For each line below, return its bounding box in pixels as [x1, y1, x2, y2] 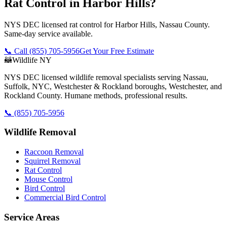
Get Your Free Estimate [80, 46, 154, 55]
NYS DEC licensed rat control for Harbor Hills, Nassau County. [4, 20, 210, 29]
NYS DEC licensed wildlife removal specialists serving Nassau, [4, 72, 208, 82]
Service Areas [4, 211, 59, 222]
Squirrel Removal [24, 157, 81, 166]
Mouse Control [24, 175, 72, 184]
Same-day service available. [4, 29, 93, 38]
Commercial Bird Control [24, 193, 106, 202]
